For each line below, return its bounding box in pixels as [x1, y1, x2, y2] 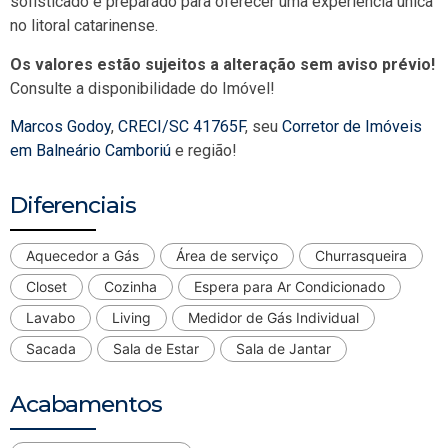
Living [112, 308, 151, 326]
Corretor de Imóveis [282, 117, 422, 137]
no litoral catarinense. [10, 16, 158, 36]
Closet [26, 277, 67, 295]
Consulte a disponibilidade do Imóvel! [10, 78, 275, 98]
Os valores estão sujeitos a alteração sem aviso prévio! [10, 54, 435, 74]
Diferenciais [10, 190, 136, 219]
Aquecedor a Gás [26, 246, 139, 264]
